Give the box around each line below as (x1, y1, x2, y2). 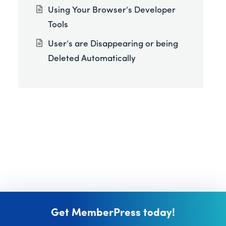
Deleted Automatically (48, 54, 136, 63)
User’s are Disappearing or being (48, 39, 179, 48)
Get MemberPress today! (51, 207, 175, 218)
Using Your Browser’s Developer (48, 6, 176, 15)
